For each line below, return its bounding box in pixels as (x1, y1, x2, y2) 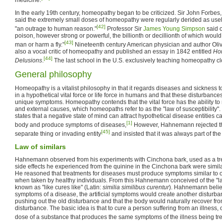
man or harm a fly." (15, 41, 64, 48)
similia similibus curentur (103, 183, 169, 191)
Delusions (15, 56, 42, 64)
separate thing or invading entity (15, 130, 101, 137)
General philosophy (15, 69, 92, 79)
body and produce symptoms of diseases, (15, 121, 126, 128)
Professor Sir (106, 25, 143, 32)
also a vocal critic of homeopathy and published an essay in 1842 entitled (15, 48, 213, 55)
